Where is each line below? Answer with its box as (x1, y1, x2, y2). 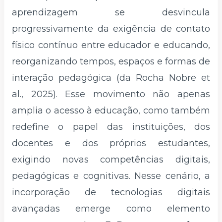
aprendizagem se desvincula (12, 7, 210, 18)
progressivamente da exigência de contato (12, 23, 210, 35)
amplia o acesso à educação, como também (12, 105, 210, 116)
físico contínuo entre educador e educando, (12, 40, 210, 51)
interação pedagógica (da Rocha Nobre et (12, 72, 210, 84)
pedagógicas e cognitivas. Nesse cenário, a (12, 170, 210, 182)
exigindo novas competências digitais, (12, 154, 210, 166)
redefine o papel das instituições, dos (12, 121, 210, 133)
